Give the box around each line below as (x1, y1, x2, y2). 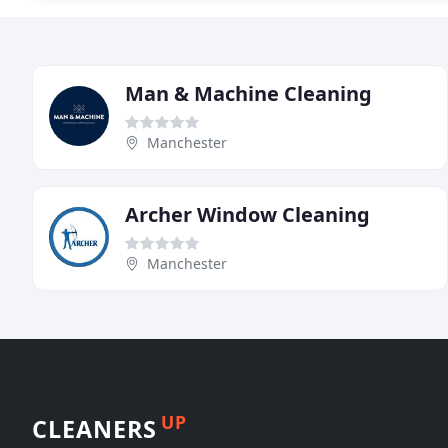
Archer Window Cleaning (125, 200, 370, 228)
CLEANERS (32, 412, 157, 445)
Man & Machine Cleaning (125, 79, 372, 107)
